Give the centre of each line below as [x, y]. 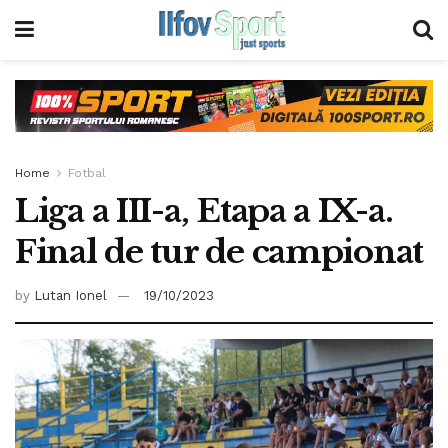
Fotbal [87, 172]
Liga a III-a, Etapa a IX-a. [204, 210]
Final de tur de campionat [219, 251]
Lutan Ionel [70, 296]
